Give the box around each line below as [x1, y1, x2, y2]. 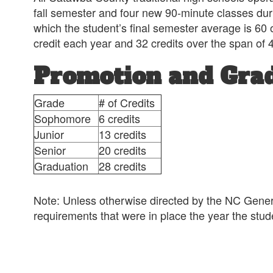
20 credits [99, 142, 146, 158]
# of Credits [99, 94, 155, 110]
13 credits [99, 126, 146, 142]
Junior [34, 126, 64, 142]
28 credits [99, 158, 146, 174]
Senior [34, 142, 66, 158]
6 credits [99, 110, 140, 126]
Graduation [34, 158, 88, 174]
